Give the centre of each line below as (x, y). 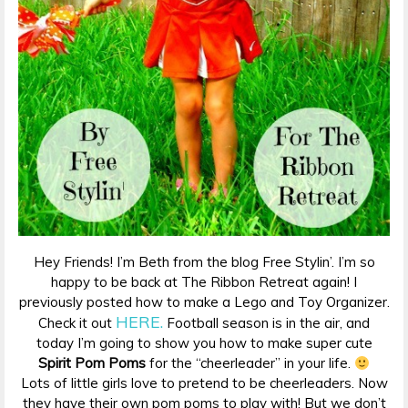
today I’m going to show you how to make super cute (204, 343)
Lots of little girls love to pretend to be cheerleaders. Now (204, 383)
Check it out (77, 323)
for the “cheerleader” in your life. (250, 363)
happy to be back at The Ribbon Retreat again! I (204, 282)
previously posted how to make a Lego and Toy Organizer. (204, 302)
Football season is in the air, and (266, 323)
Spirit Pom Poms (92, 363)
